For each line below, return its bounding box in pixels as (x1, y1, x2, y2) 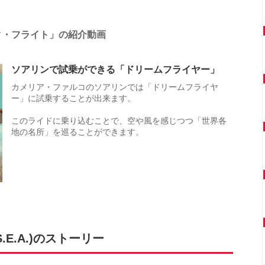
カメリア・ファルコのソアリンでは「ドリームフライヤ (11, 82, 218, 92)
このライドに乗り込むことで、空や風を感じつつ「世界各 (11, 116, 227, 126)
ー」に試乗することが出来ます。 (11, 93, 135, 104)
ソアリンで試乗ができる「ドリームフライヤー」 (11, 64, 219, 75)
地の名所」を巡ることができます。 (11, 127, 144, 137)
